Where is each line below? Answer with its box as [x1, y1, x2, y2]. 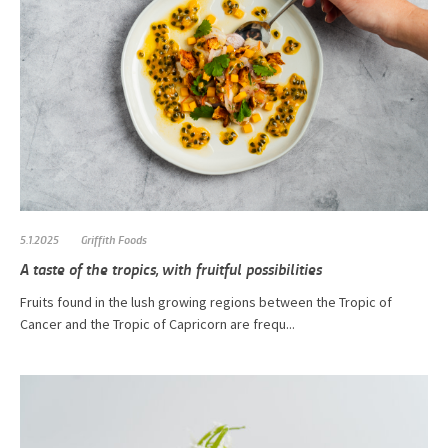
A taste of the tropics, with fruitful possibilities [20, 257, 322, 279]
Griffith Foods [81, 230, 147, 247]
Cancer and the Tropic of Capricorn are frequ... [20, 314, 295, 333]
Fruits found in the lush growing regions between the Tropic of [20, 292, 392, 311]
